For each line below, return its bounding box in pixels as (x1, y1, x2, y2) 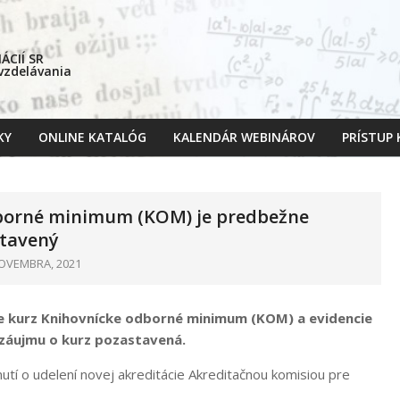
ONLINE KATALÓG (38, 129, 146, 146)
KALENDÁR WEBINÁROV (173, 129, 315, 146)
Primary (198, 137, 247, 156)
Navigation (198, 159, 264, 178)
